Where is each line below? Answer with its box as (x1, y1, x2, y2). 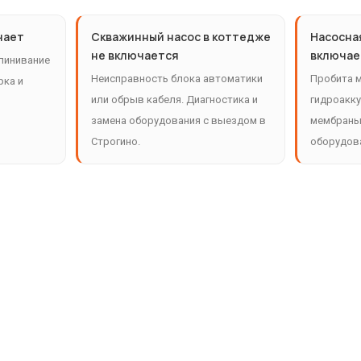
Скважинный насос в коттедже (91, 29, 272, 45)
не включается (91, 48, 180, 64)
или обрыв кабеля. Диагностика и (91, 93, 259, 106)
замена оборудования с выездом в (91, 114, 267, 127)
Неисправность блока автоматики (91, 73, 263, 85)
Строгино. (91, 135, 141, 148)
